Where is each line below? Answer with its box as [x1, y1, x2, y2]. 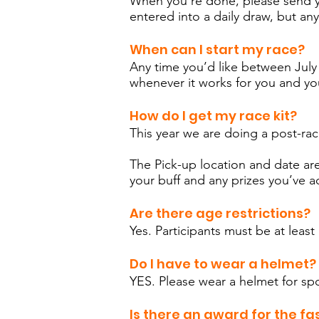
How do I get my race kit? [130, 107, 297, 125]
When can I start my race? [130, 41, 308, 58]
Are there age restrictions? [130, 204, 310, 222]
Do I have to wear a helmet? [130, 255, 316, 273]
